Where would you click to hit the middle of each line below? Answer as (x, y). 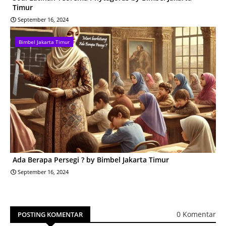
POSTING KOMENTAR (50, 214)
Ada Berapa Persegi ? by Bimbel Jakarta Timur (91, 159)
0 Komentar (196, 214)
